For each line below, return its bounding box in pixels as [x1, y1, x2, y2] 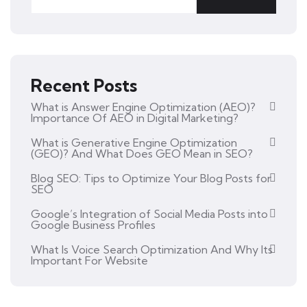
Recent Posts [31, 75, 137, 96]
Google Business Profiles [31, 218, 156, 232]
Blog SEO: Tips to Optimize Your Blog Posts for [31, 171, 271, 185]
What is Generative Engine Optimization [31, 136, 237, 149]
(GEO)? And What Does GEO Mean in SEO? [31, 147, 253, 160]
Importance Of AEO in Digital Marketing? [31, 111, 238, 125]
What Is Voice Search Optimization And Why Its [31, 243, 273, 256]
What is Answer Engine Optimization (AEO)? [31, 100, 256, 114]
